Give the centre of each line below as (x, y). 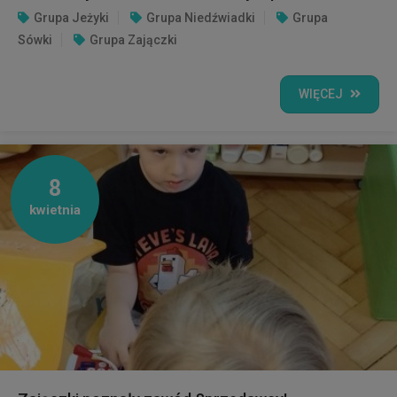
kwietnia (55, 210)
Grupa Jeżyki (71, 17)
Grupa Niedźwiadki (201, 17)
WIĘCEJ (321, 93)
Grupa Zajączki (133, 39)
